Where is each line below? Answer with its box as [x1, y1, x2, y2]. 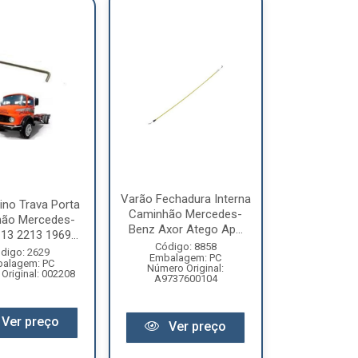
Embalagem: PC [149, 252, 222, 264]
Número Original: [147, 262, 225, 274]
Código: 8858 [154, 241, 217, 253]
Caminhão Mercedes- [129, 207, 243, 221]
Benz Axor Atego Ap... [128, 222, 243, 237]
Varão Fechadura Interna [120, 192, 251, 206]
